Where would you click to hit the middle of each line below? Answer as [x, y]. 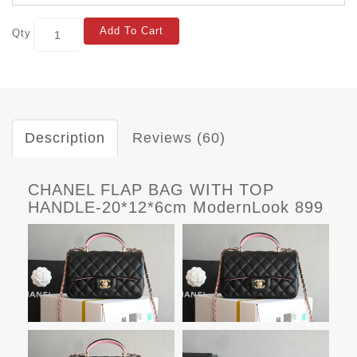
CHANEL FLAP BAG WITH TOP [151, 190]
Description [65, 138]
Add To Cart [131, 31]
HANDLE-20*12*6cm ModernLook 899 [176, 208]
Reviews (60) [179, 138]
